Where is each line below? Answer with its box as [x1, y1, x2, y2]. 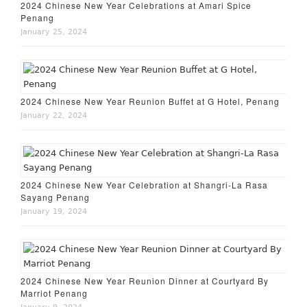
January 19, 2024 [21, 207, 88, 216]
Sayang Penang [21, 191, 90, 203]
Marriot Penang [21, 287, 88, 299]
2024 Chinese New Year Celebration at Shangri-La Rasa [21, 179, 269, 191]
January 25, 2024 [21, 27, 88, 36]
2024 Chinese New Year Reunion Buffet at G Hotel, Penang [21, 95, 280, 107]
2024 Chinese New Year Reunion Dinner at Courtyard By [21, 275, 269, 286]
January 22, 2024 [21, 111, 88, 120]
